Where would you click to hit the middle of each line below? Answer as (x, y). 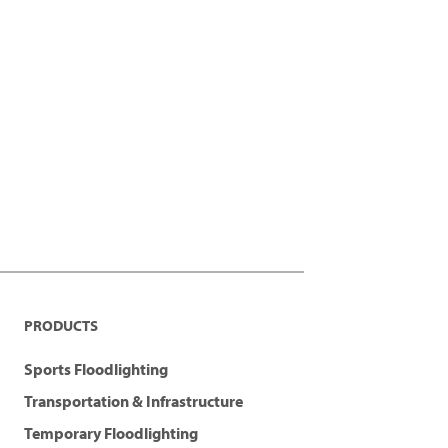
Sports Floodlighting (96, 369)
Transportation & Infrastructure (133, 401)
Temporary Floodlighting (111, 433)
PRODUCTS (61, 326)
